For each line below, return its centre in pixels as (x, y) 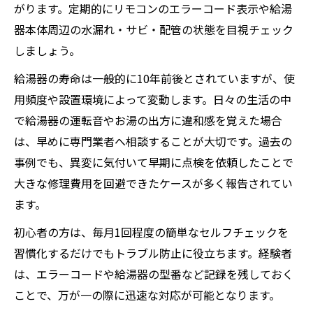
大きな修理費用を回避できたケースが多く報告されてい (153, 183)
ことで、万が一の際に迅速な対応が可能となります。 (147, 295)
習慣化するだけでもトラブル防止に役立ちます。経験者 (153, 253)
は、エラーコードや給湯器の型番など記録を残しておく (154, 274)
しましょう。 (47, 50)
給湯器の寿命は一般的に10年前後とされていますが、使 (154, 78)
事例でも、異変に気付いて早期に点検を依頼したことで (154, 162)
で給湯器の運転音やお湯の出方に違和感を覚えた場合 (148, 120)
